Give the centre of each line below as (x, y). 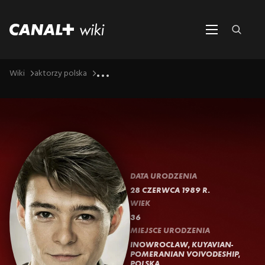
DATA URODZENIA (163, 176)
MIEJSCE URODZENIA (170, 230)
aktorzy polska (61, 74)
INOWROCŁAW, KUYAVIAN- (181, 244)
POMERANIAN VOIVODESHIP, (185, 254)
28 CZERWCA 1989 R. (170, 190)
